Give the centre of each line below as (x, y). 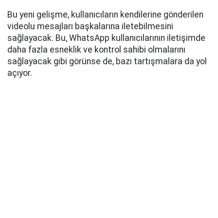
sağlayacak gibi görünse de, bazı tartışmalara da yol (107, 62)
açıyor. (20, 73)
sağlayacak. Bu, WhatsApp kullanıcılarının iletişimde (106, 38)
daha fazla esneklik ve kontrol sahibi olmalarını (96, 50)
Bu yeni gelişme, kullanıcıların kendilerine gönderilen (105, 15)
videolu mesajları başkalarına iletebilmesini (90, 27)
